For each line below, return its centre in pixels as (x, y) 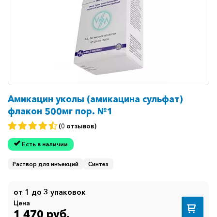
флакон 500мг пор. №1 (60, 111)
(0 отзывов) (77, 126)
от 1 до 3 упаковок (50, 192)
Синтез (98, 164)
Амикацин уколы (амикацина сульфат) (95, 99)
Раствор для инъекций (46, 164)
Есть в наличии (45, 144)
